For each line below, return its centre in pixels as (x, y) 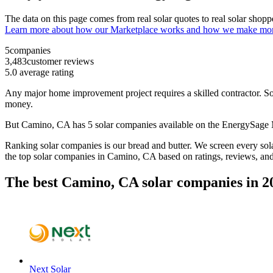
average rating (45, 73)
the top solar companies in (56, 157)
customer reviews (60, 62)
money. (20, 104)
